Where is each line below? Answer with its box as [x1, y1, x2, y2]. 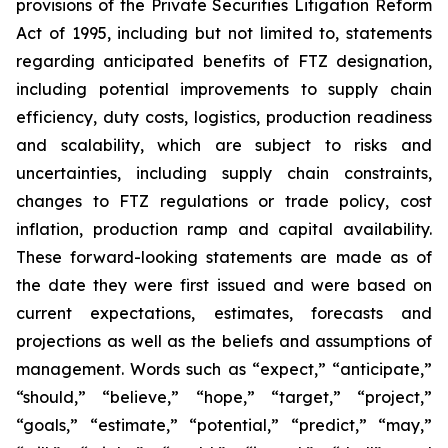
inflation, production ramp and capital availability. [16, 219, 432, 239]
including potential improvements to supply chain [16, 79, 432, 99]
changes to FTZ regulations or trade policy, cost [16, 191, 432, 211]
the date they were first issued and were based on [16, 275, 432, 295]
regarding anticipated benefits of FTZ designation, [16, 51, 432, 71]
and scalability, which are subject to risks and [16, 135, 432, 155]
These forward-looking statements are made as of [16, 247, 432, 267]
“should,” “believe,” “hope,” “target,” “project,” [16, 387, 432, 407]
